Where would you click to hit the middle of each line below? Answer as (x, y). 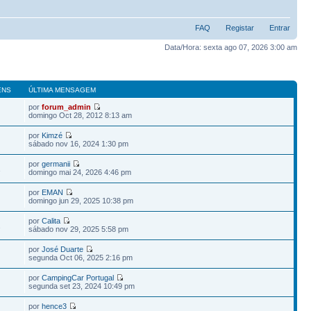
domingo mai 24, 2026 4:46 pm (80, 172)
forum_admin (67, 107)
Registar (240, 28)
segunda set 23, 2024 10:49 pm (82, 286)
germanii (56, 163)
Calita (51, 220)
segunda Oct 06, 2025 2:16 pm (81, 257)
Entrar (280, 28)
